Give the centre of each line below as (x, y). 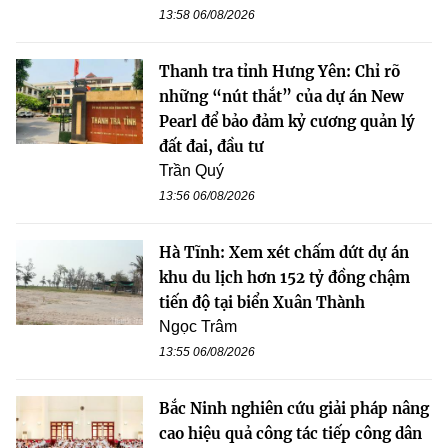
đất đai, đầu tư (211, 147)
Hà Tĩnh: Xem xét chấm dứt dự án (284, 253)
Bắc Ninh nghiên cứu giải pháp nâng (294, 409)
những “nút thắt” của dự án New (281, 97)
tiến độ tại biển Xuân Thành (262, 303)
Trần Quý (191, 171)
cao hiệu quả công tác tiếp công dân (290, 434)
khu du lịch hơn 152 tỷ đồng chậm (284, 278)
